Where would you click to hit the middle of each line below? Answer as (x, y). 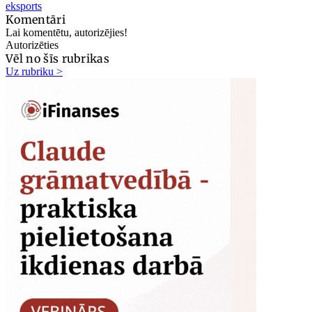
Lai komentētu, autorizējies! (67, 32)
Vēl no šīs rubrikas (58, 58)
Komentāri (36, 19)
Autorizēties (32, 45)
